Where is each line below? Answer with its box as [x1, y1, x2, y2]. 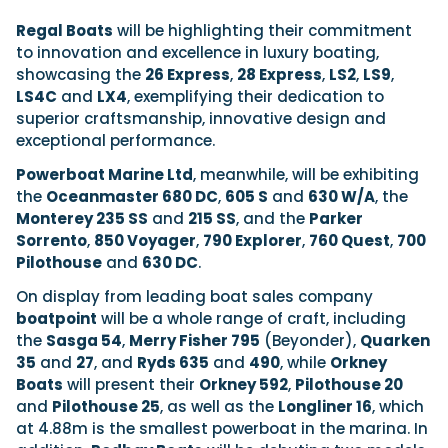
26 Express [145, 64, 230, 86]
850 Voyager [94, 230, 196, 252]
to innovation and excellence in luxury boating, [16, 42, 379, 64]
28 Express [237, 64, 322, 86]
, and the [236, 208, 309, 230]
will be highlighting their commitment [113, 20, 412, 42]
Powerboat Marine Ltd [16, 164, 193, 186]
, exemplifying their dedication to [127, 86, 384, 108]
